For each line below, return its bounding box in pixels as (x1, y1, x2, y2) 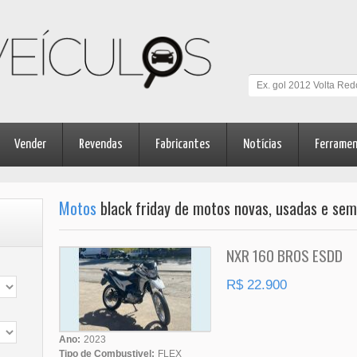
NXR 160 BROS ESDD (226, 244, 343, 267)
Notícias (243, 138, 282, 152)
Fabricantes (155, 138, 210, 152)
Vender (14, 138, 46, 152)
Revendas (79, 138, 123, 152)
